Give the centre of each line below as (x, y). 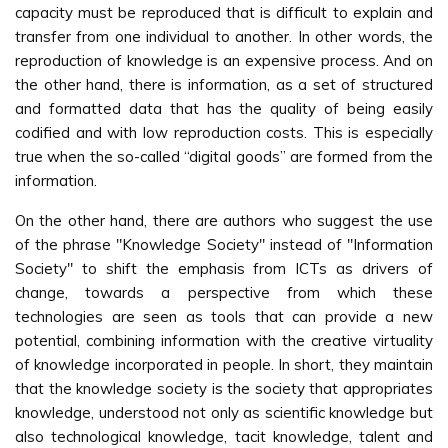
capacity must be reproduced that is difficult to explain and (224, 12)
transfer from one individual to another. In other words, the (224, 36)
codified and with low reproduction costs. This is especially (224, 132)
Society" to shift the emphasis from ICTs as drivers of (224, 268)
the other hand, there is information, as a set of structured (224, 84)
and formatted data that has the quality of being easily (224, 108)
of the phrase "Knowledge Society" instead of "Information (224, 244)
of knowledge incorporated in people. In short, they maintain (224, 364)
